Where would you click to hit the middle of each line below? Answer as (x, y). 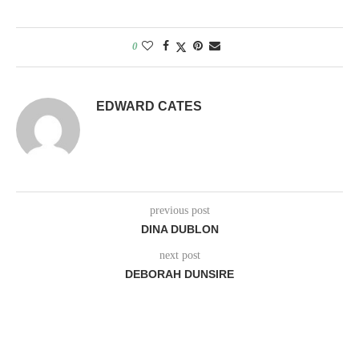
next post (179, 255)
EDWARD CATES (149, 106)
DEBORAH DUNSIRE (179, 274)
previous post (179, 210)
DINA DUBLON (179, 229)
